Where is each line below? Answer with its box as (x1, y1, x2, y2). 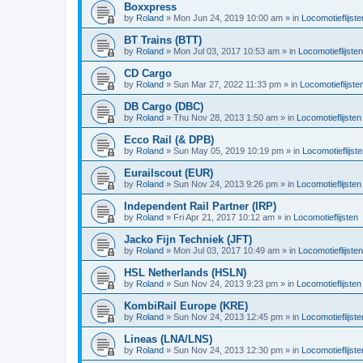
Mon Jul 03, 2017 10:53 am (173, 46, 280, 56)
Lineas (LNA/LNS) (124, 333, 212, 345)
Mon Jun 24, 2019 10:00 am (173, 13, 283, 23)
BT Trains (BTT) (124, 34, 202, 46)
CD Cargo (124, 67, 172, 79)
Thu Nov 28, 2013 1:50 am (173, 113, 278, 122)
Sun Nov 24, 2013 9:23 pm (173, 279, 278, 288)
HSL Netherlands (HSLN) (124, 267, 246, 279)
